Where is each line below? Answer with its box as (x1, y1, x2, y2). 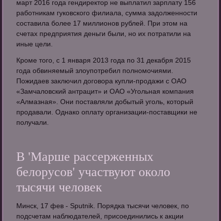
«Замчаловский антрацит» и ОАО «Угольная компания (16, 87, 194, 96)
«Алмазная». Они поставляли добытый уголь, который (16, 98, 194, 106)
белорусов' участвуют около (16, 165, 171, 180)
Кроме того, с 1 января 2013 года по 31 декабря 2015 (16, 56, 191, 65)
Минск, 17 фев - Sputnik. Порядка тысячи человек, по (16, 202, 189, 210)
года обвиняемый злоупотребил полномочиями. (16, 67, 174, 75)
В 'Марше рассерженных (16, 149, 154, 164)
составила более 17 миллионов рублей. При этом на (16, 19, 188, 28)
